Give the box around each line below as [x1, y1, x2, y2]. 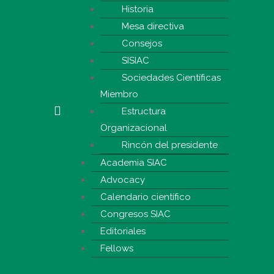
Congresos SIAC [100, 208, 171, 220]
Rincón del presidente [121, 139, 218, 150]
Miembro [100, 88, 138, 100]
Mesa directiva [121, 20, 184, 32]
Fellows [100, 242, 133, 254]
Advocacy [100, 174, 145, 185]
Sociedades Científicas [121, 72, 221, 83]
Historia [121, 3, 154, 15]
